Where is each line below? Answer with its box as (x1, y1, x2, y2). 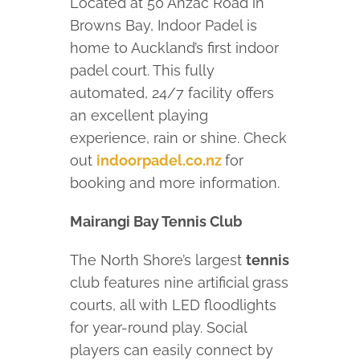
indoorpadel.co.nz (96, 152, 223, 170)
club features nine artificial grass (70, 274, 289, 292)
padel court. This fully (70, 62, 215, 80)
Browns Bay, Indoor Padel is (70, 17, 258, 35)
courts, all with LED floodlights (70, 297, 277, 314)
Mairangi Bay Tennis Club (70, 213, 243, 231)
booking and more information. (70, 174, 280, 192)
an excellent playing (70, 107, 209, 125)
